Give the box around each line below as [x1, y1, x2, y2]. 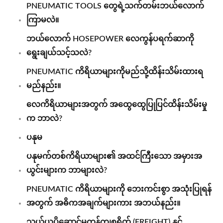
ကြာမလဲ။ [26, 16, 59, 24]
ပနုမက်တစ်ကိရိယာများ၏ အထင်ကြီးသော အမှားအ [26, 152, 202, 160]
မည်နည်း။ [26, 82, 61, 90]
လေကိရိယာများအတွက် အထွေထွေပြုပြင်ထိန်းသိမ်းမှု [26, 101, 207, 109]
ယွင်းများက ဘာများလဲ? [26, 166, 107, 174]
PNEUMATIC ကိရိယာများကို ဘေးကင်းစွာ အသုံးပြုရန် [26, 185, 212, 193]
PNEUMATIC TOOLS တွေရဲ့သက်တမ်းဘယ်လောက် [26, 2, 204, 10]
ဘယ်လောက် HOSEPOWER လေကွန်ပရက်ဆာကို [26, 35, 194, 43]
